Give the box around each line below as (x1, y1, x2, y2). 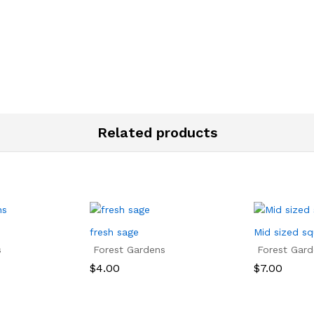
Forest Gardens (93, 244, 165, 256)
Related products (97, 124, 217, 142)
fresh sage (90, 226, 139, 238)
